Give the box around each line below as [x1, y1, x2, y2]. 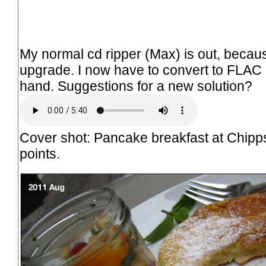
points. [20, 146, 60, 162]
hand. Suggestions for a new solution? [20, 78, 252, 94]
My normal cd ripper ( [20, 46, 150, 62]
